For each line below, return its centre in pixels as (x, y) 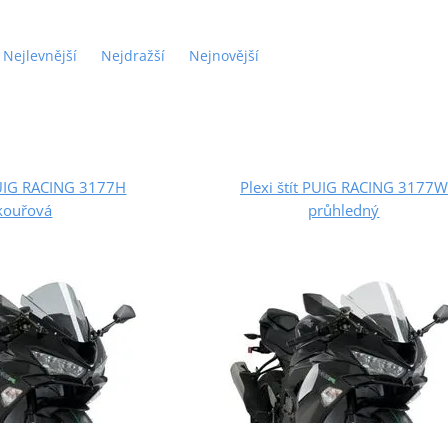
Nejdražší (132, 55)
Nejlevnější (39, 55)
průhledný (344, 209)
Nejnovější (223, 55)
